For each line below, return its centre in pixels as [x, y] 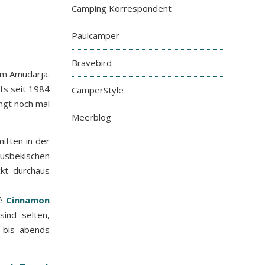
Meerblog [91, 117]
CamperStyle [98, 90]
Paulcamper [96, 35]
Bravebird [92, 63]
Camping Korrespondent [122, 8]
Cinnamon [28, 200]
